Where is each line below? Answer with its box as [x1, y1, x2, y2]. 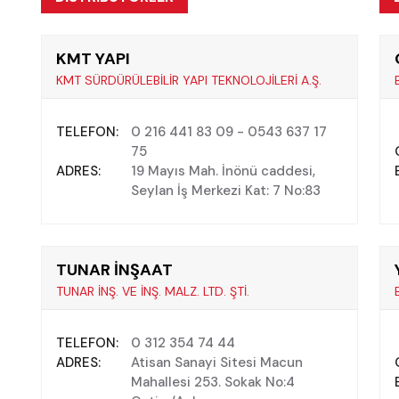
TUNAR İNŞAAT [55, 259, 173, 281]
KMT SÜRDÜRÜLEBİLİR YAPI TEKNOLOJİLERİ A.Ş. [55, 72, 322, 88]
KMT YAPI [55, 48, 130, 69]
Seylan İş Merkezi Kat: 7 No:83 [130, 182, 321, 199]
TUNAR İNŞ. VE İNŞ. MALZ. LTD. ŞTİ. [55, 283, 249, 299]
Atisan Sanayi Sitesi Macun [130, 354, 303, 371]
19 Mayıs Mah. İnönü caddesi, [130, 162, 315, 180]
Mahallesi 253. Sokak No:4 [130, 373, 295, 391]
